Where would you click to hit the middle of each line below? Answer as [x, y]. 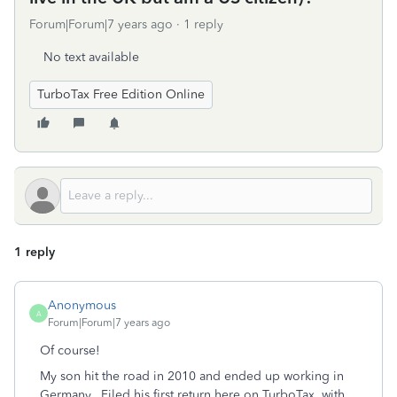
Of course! [70, 350]
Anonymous [82, 305]
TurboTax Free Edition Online [121, 94]
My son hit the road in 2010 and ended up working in [192, 376]
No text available [91, 57]
